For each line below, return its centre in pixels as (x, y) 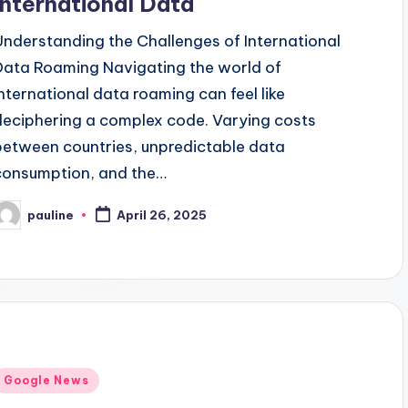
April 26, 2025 (162, 215)
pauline (51, 214)
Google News (46, 381)
